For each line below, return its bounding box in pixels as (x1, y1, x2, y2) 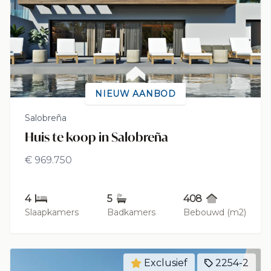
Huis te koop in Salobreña (25, 128, 168, 145)
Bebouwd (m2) (183, 206, 246, 218)
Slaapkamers (25, 206, 79, 218)
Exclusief (144, 256, 188, 269)
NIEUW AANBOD (95, 88, 176, 99)
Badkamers (106, 206, 155, 218)
